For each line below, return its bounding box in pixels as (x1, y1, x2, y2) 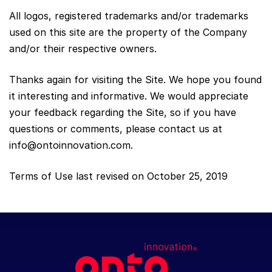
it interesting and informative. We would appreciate (9, 89, 248, 102)
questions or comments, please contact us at (9, 122, 222, 135)
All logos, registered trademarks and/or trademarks (9, 9, 248, 22)
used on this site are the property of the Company (9, 25, 247, 38)
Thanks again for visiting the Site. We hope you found (9, 73, 262, 86)
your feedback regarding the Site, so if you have (9, 106, 236, 118)
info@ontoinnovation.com (9, 138, 131, 151)
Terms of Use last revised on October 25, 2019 (9, 169, 228, 182)
